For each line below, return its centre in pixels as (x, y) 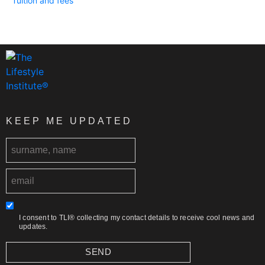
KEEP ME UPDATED (69, 121)
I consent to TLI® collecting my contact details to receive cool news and (137, 217)
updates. (33, 226)
